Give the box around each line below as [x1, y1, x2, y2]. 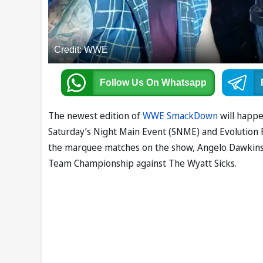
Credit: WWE [54, 45, 108, 55]
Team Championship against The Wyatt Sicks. [48, 157, 237, 170]
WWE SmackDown [143, 109, 218, 123]
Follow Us [99, 77, 146, 88]
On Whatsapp [146, 77, 207, 88]
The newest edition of [48, 109, 143, 123]
